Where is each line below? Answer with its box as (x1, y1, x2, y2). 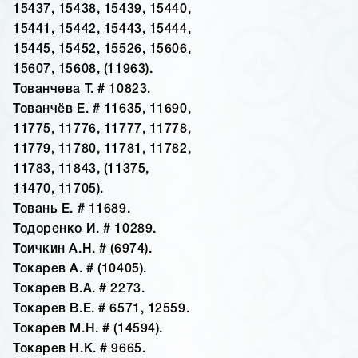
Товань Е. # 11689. (13, 204, 131, 216)
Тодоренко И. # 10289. (13, 224, 157, 236)
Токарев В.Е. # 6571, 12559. (13, 304, 190, 316)
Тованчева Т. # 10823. (13, 84, 151, 96)
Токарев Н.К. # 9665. (13, 344, 146, 356)
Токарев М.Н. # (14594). (13, 324, 163, 336)
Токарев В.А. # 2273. (13, 284, 145, 296)
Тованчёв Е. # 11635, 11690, (13, 104, 192, 116)
